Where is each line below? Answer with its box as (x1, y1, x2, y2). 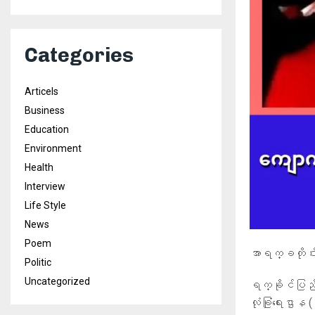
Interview (25, 181, 65, 192)
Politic (25, 257, 51, 268)
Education (25, 124, 69, 135)
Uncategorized (25, 276, 90, 287)
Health (25, 162, 53, 173)
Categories (25, 44, 134, 67)
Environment (25, 143, 82, 154)
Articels (25, 86, 58, 97)
